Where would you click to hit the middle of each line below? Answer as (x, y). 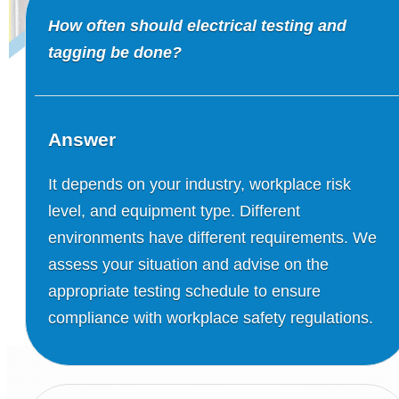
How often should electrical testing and (197, 25)
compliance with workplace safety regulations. (211, 318)
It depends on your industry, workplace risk (199, 184)
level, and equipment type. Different (174, 211)
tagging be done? (115, 52)
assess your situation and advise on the (188, 264)
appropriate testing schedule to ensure (184, 291)
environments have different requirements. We (212, 237)
